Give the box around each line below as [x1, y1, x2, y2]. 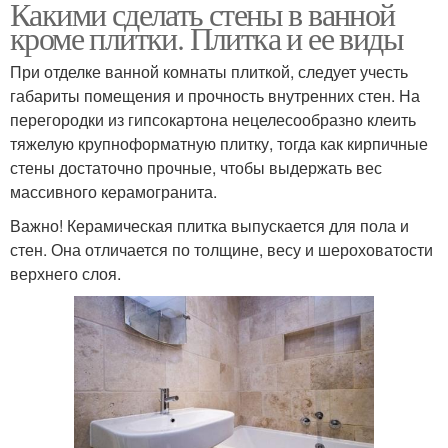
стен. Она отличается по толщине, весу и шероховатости [10, 237, 433, 261]
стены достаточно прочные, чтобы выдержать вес [10, 155, 382, 179]
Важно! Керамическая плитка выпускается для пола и [10, 213, 409, 237]
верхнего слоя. [10, 261, 121, 285]
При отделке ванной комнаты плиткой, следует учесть [10, 59, 408, 83]
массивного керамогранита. [10, 179, 217, 203]
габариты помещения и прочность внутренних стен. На [10, 83, 420, 107]
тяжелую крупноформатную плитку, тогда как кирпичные [10, 131, 428, 155]
